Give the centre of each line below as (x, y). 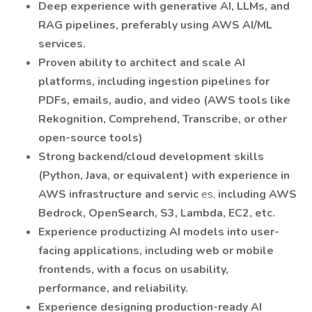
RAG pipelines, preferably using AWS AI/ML (155, 25)
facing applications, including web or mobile (156, 251)
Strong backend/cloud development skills (151, 157)
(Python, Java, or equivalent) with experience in (164, 175)
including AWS (257, 194)
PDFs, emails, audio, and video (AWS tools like (164, 100)
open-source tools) (91, 138)
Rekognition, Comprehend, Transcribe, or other (163, 119)
